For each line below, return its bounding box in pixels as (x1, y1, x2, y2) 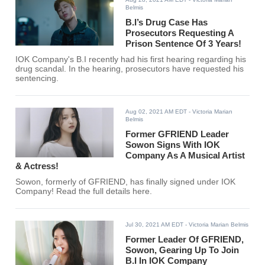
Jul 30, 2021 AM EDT (125, 221, 184, 228)
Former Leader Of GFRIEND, (125, 234, 244, 245)
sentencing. (15, 74, 59, 83)
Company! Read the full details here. (15, 187, 153, 196)
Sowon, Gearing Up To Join (125, 245, 240, 256)
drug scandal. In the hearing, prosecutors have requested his (15, 64, 244, 74)
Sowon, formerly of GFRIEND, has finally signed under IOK (15, 177, 236, 187)
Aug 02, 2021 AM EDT (125, 108, 188, 115)
